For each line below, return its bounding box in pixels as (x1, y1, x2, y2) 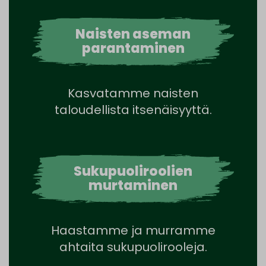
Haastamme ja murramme (50, 221, 216, 239)
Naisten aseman (75, 24, 191, 43)
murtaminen (88, 176, 178, 195)
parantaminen (81, 39, 185, 58)
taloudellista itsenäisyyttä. (54, 101, 212, 118)
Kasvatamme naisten (68, 84, 198, 102)
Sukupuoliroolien (74, 161, 192, 180)
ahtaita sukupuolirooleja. (59, 238, 207, 255)
